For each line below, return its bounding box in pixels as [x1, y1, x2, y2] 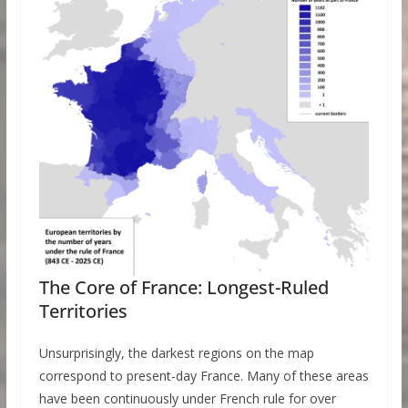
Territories [38, 299, 127, 324]
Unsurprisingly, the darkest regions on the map [38, 344, 314, 362]
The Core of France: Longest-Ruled [38, 275, 329, 301]
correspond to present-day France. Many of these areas [38, 367, 369, 385]
